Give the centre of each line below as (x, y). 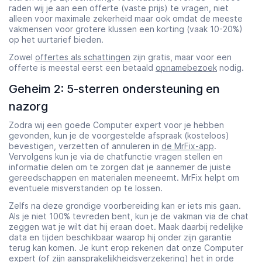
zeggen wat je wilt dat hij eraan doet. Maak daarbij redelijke (126, 226)
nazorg (28, 106)
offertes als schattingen (83, 57)
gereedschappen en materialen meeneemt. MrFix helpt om (124, 177)
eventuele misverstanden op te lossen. (86, 188)
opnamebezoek (186, 67)
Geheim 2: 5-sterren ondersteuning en (114, 89)
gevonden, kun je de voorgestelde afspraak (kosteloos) (119, 135)
